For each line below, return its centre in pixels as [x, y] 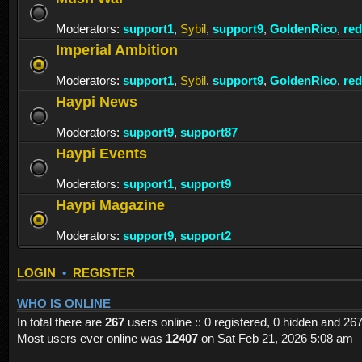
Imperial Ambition [117, 50]
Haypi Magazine [110, 205]
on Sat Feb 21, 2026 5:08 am [276, 339]
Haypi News [97, 102]
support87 [209, 133]
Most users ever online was [91, 339]
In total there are [61, 322]
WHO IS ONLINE [64, 304]
